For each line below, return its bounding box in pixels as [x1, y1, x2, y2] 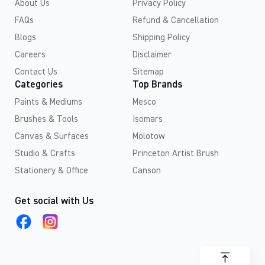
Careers [15, 50, 46, 59]
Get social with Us [15, 196, 93, 206]
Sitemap [132, 67, 164, 76]
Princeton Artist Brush [132, 149, 219, 158]
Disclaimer [132, 50, 172, 59]
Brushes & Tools [15, 115, 78, 124]
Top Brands [132, 80, 182, 90]
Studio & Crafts [15, 149, 75, 158]
